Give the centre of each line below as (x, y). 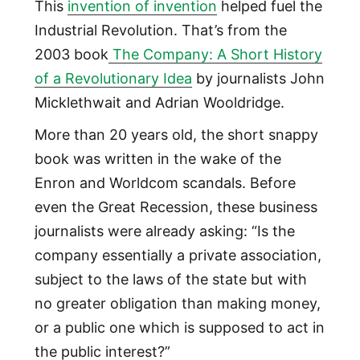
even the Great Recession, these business (176, 207)
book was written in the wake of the (157, 159)
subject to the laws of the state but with (170, 280)
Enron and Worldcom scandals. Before (165, 183)
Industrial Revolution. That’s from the (160, 31)
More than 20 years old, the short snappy (176, 135)
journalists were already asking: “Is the (164, 231)
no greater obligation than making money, (177, 304)
